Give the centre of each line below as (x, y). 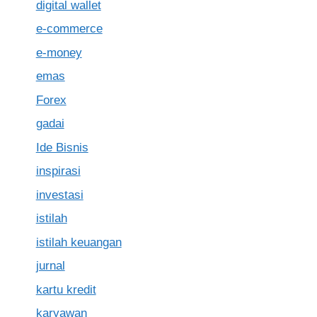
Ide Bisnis (62, 147)
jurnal (50, 266)
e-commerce (69, 29)
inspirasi (58, 171)
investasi (59, 195)
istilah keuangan (79, 242)
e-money (59, 52)
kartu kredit (66, 289)
